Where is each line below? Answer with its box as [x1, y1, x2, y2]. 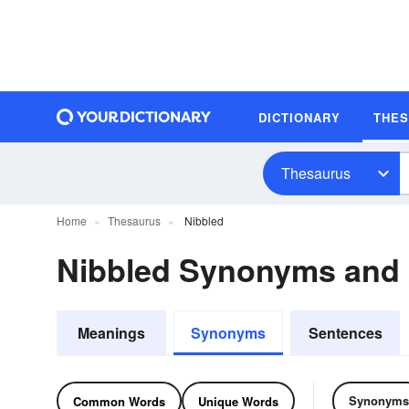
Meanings [78, 322, 145, 343]
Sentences [308, 322, 383, 343]
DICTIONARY [258, 108, 341, 126]
